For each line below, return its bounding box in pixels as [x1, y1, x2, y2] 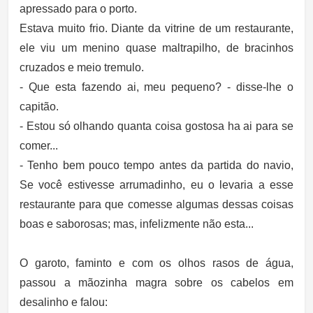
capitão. [20, 101, 59, 112]
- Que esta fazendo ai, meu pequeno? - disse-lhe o [20, 81, 293, 93]
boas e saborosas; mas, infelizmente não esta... [20, 218, 254, 230]
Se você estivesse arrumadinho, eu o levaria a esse [20, 179, 293, 191]
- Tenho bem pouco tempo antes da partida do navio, [20, 159, 293, 171]
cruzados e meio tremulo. [20, 61, 144, 73]
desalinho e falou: [20, 296, 108, 308]
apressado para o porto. [20, 3, 137, 15]
